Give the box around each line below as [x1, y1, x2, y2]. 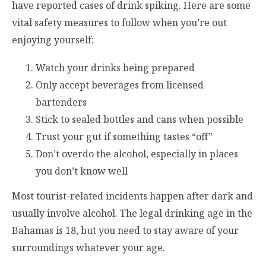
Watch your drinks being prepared [36, 61, 195, 75]
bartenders [36, 96, 87, 109]
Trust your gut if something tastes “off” [36, 130, 213, 144]
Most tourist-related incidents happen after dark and [12, 189, 253, 203]
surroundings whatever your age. [12, 241, 165, 255]
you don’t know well [36, 164, 128, 178]
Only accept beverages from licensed [36, 78, 204, 92]
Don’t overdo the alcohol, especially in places [36, 147, 238, 161]
